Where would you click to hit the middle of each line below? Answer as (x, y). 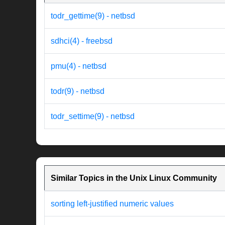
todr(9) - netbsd (78, 91)
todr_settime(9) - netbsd (93, 117)
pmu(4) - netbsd (79, 66)
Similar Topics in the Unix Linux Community (134, 178)
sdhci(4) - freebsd (82, 41)
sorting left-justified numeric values (112, 204)
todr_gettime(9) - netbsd (93, 16)
